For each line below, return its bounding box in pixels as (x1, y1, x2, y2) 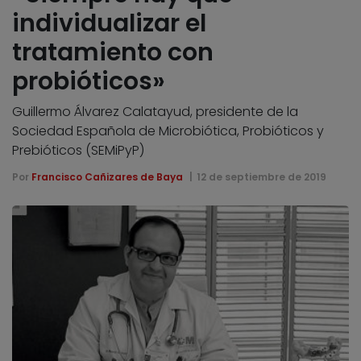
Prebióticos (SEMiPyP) (12, 140, 144, 160)
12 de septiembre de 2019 (196, 169, 326, 184)
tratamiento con (12, 35, 214, 69)
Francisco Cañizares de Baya (31, 169, 183, 184)
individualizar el (12, 6, 206, 40)
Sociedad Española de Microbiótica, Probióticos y (12, 121, 324, 140)
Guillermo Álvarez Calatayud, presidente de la (12, 102, 298, 121)
